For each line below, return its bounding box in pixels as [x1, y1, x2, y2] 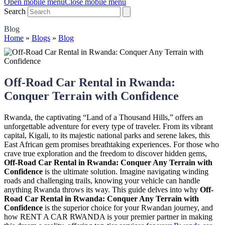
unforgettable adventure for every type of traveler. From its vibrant [4, 122, 213, 131]
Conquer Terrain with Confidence [4, 89, 179, 102]
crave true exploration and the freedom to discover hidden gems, [4, 149, 207, 158]
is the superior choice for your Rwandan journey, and [43, 203, 213, 212]
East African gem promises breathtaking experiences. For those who [4, 140, 219, 149]
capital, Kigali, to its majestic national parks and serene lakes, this [4, 131, 210, 140]
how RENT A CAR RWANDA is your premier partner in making [4, 212, 212, 221]
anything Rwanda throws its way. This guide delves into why [4, 185, 200, 194]
